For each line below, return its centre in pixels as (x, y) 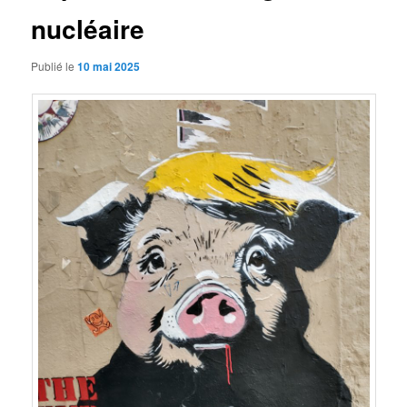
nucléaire (88, 28)
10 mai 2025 (109, 67)
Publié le (55, 66)
